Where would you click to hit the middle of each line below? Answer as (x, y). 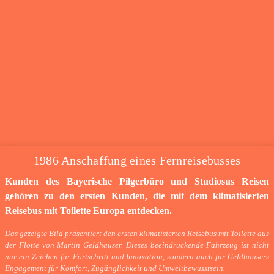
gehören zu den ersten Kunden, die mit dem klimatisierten (137, 196)
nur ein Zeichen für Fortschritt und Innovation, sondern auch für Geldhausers (137, 257)
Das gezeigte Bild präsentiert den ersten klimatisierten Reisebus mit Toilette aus (137, 234)
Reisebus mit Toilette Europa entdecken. (88, 211)
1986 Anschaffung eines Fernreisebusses (137, 161)
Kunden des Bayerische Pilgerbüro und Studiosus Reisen (137, 182)
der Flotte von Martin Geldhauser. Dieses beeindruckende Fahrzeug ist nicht (137, 246)
